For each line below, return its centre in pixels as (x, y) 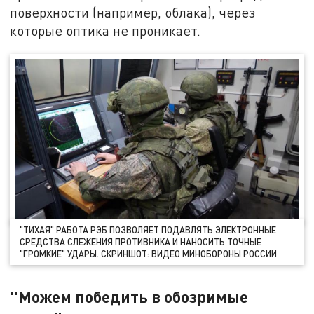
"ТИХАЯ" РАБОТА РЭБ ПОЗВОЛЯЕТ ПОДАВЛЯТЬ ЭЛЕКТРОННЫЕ (148, 230)
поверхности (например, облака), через (133, 12)
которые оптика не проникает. (105, 30)
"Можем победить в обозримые (129, 296)
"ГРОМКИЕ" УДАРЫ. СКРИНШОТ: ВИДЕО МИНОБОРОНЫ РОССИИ (149, 253)
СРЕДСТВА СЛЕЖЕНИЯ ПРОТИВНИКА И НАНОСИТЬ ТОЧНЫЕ (141, 241)
